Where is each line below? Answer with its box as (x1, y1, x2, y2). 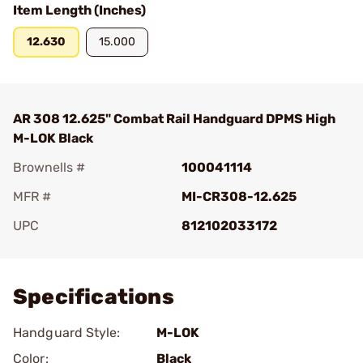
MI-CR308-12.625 (181, 189, 297, 204)
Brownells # (13, 160, 85, 175)
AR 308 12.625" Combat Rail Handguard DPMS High (13, 111, 335, 126)
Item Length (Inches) (13, 2, 146, 18)
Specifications (13, 284, 174, 310)
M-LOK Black (13, 130, 93, 146)
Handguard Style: (13, 325, 121, 340)
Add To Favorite (36, 241, 131, 256)
